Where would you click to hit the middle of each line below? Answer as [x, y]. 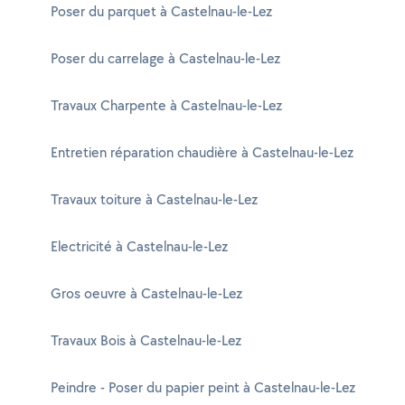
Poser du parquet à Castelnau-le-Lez [161, 11]
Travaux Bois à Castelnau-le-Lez [146, 340]
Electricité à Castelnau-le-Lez [139, 246]
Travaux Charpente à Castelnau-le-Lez [166, 105]
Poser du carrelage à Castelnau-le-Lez [165, 58]
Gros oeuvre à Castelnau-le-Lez [146, 293]
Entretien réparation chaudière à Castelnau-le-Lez [202, 152]
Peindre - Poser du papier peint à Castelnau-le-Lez [203, 387]
